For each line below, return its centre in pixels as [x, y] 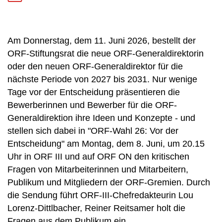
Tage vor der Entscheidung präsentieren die [94, 92]
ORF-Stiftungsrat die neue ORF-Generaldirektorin [106, 54]
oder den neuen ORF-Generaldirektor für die [95, 66]
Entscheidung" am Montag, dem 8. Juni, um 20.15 [106, 144]
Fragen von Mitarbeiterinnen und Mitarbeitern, [98, 169]
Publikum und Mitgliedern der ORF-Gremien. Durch [109, 182]
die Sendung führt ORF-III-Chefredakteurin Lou [100, 195]
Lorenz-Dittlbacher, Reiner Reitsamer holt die [96, 208]
